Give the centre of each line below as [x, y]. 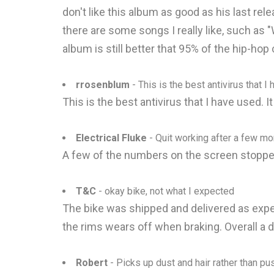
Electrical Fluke [111, 138]
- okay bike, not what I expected [165, 191]
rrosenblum [103, 85]
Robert [92, 263]
